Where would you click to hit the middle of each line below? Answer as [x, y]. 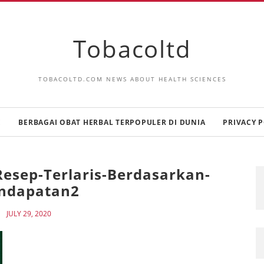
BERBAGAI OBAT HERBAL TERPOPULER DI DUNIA [112, 122]
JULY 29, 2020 [29, 214]
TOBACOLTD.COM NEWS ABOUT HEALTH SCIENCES [132, 79]
